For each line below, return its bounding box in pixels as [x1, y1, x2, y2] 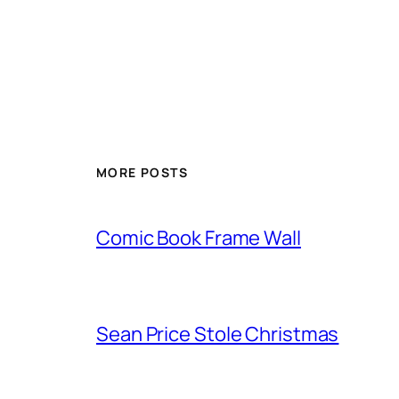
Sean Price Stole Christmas [96, 320, 339, 347]
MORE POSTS [96, 164, 188, 182]
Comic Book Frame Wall [96, 224, 301, 251]
